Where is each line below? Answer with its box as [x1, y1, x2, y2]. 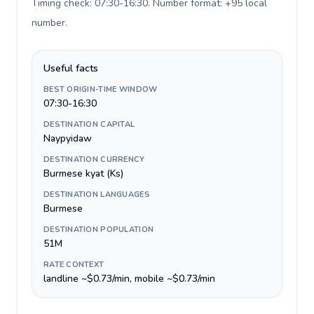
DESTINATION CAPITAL [43, 119, 135, 130]
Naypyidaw [43, 132, 92, 145]
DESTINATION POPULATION [43, 224, 154, 235]
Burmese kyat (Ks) [43, 167, 123, 180]
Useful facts [43, 62, 98, 75]
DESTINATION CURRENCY [43, 154, 145, 165]
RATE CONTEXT [43, 259, 104, 270]
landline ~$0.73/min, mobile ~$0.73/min [43, 272, 215, 285]
